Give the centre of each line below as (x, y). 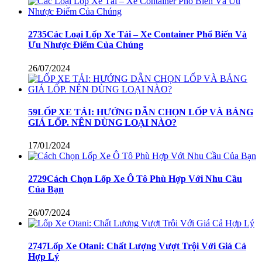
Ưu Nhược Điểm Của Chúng (86, 45)
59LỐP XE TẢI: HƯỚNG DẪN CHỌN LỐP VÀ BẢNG (141, 112)
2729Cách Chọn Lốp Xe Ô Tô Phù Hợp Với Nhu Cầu (135, 179)
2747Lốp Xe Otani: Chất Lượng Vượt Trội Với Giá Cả (137, 246)
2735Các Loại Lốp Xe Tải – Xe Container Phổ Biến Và (137, 35)
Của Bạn (46, 189)
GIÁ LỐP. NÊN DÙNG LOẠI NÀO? (102, 122)
